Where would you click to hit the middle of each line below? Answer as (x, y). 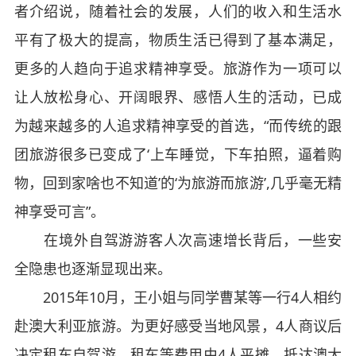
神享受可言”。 (59, 211)
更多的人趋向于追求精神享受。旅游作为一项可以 (178, 68)
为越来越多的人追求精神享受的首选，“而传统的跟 (178, 125)
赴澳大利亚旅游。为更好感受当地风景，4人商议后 (178, 325)
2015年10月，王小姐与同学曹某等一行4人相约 (178, 297)
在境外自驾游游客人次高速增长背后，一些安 (178, 240)
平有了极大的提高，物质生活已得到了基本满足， (178, 39)
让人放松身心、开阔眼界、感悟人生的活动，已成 (178, 97)
